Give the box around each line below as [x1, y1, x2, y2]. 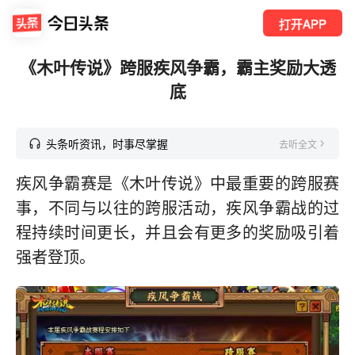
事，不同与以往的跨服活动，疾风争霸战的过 [16, 199, 339, 218]
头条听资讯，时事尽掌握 [46, 136, 168, 151]
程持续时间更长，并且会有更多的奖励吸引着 [16, 223, 339, 242]
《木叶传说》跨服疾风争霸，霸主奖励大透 [19, 55, 336, 78]
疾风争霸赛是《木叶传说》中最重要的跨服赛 [16, 174, 339, 193]
